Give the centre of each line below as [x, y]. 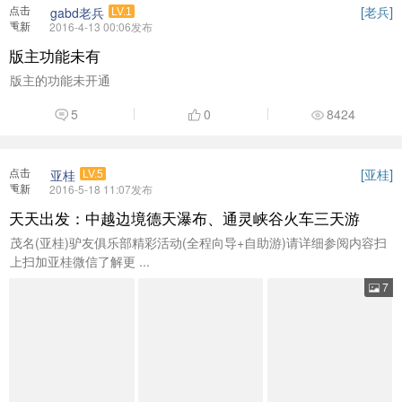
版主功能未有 [55, 55]
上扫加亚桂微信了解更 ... [80, 261]
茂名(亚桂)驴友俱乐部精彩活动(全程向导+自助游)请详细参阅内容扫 [198, 242]
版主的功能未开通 [60, 80]
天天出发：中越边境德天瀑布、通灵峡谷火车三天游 [184, 218]
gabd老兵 [77, 13]
